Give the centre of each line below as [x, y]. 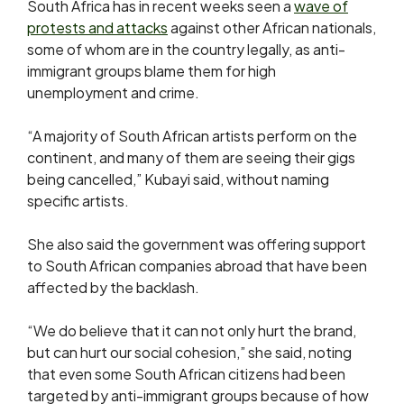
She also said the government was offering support [197, 244]
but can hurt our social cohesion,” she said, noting [189, 353]
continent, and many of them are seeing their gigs [191, 158]
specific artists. [78, 201]
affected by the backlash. [113, 288]
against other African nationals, [272, 28]
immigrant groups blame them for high [151, 71]
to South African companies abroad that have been [197, 266]
